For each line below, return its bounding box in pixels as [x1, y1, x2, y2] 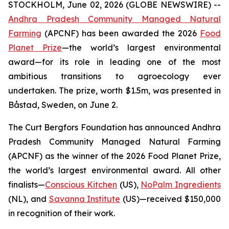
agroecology [123, 71, 189, 81]
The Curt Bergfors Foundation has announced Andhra [8, 122, 221, 132]
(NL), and [8, 194, 49, 204]
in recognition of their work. [8, 208, 115, 218]
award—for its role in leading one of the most [8, 57, 221, 67]
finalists [8, 179, 38, 190]
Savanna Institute [49, 194, 121, 204]
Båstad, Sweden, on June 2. [8, 100, 118, 110]
